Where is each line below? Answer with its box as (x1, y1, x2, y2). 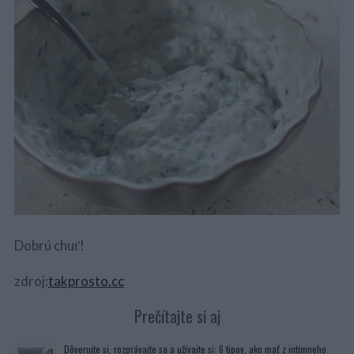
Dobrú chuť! (13, 236, 85, 254)
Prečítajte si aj (134, 303, 220, 328)
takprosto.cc (47, 272, 124, 289)
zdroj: (13, 272, 48, 289)
